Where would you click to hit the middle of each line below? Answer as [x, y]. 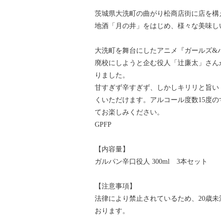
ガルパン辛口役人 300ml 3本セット [151, 161]
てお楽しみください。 [129, 112]
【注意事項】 [115, 186]
